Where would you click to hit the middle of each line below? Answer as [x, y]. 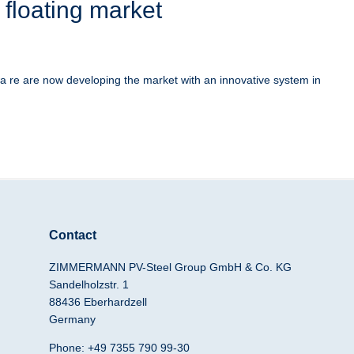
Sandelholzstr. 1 [89, 285]
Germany [73, 320]
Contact [73, 235]
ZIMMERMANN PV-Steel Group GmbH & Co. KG [171, 267]
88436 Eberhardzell [98, 302]
